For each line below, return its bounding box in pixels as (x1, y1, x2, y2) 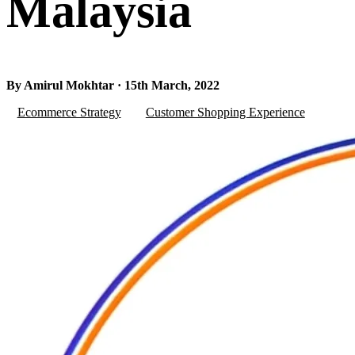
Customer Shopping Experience (145, 105, 305, 119)
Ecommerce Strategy (17, 105, 121, 119)
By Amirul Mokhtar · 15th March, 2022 (6, 78, 219, 92)
